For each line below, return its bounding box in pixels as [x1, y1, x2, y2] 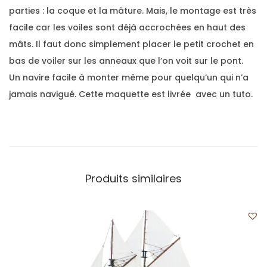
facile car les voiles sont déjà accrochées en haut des [9, 21, 246, 34]
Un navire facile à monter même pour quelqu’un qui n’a [9, 72, 249, 84]
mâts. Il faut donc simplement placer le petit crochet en [9, 38, 254, 51]
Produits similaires [85, 171, 182, 187]
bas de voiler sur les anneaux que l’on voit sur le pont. [9, 55, 246, 67]
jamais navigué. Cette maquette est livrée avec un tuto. [9, 88, 253, 101]
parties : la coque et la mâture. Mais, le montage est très [9, 5, 256, 17]
